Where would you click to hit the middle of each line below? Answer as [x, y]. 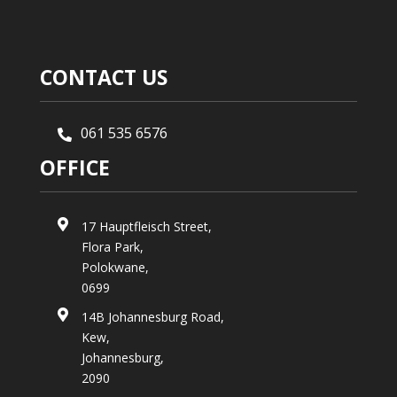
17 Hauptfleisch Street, [146, 227]
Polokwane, [115, 268]
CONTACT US [103, 78]
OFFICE [74, 168]
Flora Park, [112, 247]
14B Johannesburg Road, [152, 317]
